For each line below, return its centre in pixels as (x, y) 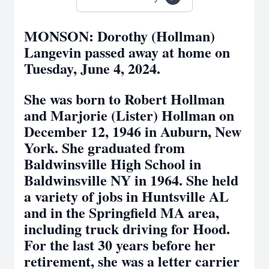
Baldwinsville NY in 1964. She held (131, 180)
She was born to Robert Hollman (124, 99)
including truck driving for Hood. (127, 228)
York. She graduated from (104, 147)
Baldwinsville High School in (113, 164)
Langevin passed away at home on (127, 52)
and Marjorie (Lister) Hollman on (129, 115)
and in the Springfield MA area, (122, 212)
